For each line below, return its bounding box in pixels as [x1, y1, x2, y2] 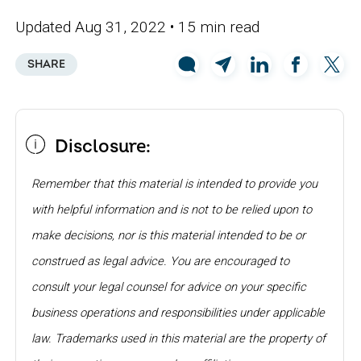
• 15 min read [170, 18, 260, 37]
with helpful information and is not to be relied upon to [31, 202, 313, 218]
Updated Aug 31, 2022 [15, 18, 171, 37]
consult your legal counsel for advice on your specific [31, 280, 307, 295]
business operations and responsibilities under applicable [31, 305, 326, 321]
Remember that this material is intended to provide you [31, 176, 318, 192]
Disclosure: [55, 135, 151, 159]
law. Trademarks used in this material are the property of [31, 331, 326, 346]
